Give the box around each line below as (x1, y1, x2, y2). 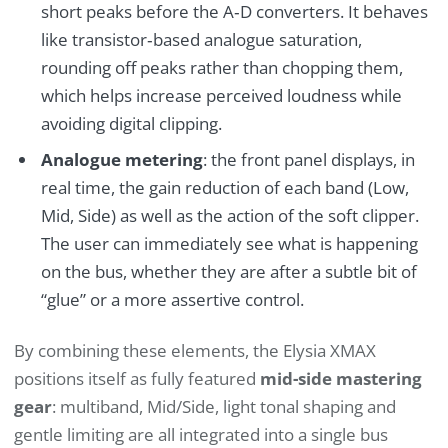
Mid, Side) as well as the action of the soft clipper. (40, 204, 419, 228)
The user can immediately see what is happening (40, 232, 418, 256)
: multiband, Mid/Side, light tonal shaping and (52, 395, 396, 419)
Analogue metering (40, 148, 203, 172)
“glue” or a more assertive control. (40, 288, 304, 312)
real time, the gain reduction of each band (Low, (40, 176, 409, 200)
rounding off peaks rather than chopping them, (40, 56, 403, 79)
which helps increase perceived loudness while (40, 84, 402, 107)
